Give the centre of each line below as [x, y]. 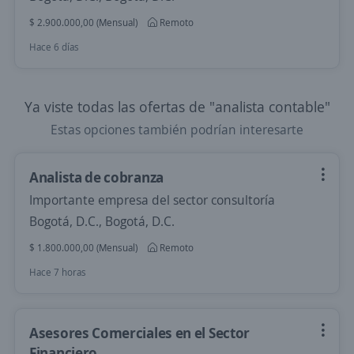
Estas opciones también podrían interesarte [177, 130]
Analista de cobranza [96, 177]
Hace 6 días [54, 47]
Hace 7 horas [58, 272]
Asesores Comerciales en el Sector [140, 333]
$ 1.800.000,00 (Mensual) [83, 248]
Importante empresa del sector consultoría [152, 200]
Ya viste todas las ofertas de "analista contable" [177, 107]
